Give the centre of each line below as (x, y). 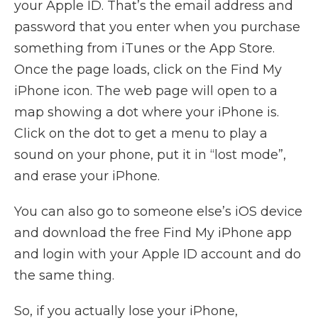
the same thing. (64, 275)
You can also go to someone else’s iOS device (158, 211)
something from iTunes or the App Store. (144, 48)
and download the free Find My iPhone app (153, 232)
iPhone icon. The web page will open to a (146, 91)
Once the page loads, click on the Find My (148, 69)
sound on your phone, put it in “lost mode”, (150, 154)
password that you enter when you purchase (157, 27)
